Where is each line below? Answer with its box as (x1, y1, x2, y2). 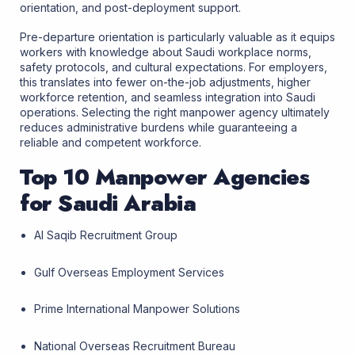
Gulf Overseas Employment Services (34, 265, 225, 279)
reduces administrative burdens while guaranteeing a (20, 120, 297, 135)
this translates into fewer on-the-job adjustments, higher (20, 75, 311, 90)
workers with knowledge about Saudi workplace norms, (20, 45, 311, 59)
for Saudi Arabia (20, 187, 196, 220)
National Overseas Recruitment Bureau (34, 338, 236, 353)
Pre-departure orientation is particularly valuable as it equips (20, 30, 335, 44)
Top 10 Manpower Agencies (20, 161, 309, 194)
